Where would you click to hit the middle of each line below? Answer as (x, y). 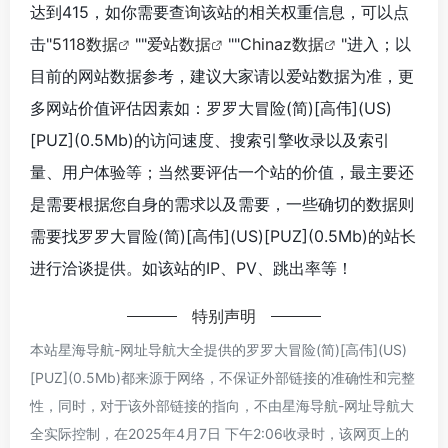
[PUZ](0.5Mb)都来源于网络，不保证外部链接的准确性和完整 (222, 377)
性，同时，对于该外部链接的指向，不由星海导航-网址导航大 (222, 405)
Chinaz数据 (282, 43)
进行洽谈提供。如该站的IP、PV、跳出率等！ (191, 267)
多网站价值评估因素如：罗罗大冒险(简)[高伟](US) (211, 107)
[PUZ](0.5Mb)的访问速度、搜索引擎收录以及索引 (210, 139)
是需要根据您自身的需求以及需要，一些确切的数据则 (222, 203)
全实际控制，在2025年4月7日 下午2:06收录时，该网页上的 (219, 433)
